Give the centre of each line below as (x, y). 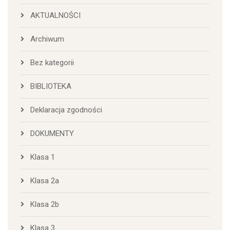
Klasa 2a (45, 180)
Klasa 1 (43, 157)
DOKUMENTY (52, 133)
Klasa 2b (45, 204)
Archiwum (47, 39)
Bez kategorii (52, 62)
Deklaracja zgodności (66, 110)
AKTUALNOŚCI (55, 15)
